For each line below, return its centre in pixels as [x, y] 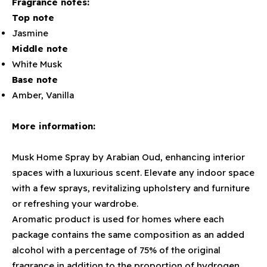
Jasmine [30, 33]
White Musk [37, 64]
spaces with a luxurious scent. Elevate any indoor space [133, 173]
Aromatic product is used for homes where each [118, 219]
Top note [33, 18]
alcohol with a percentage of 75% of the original [116, 250]
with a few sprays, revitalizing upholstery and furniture [131, 188]
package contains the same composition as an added [128, 235]
